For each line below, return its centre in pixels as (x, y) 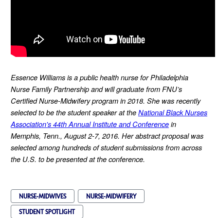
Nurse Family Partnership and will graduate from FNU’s (96, 89)
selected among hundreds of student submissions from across (106, 147)
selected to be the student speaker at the (74, 112)
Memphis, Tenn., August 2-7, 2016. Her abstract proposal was (107, 135)
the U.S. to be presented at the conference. (78, 159)
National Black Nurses (173, 112)
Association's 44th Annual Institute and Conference (90, 124)
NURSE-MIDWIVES (43, 196)
